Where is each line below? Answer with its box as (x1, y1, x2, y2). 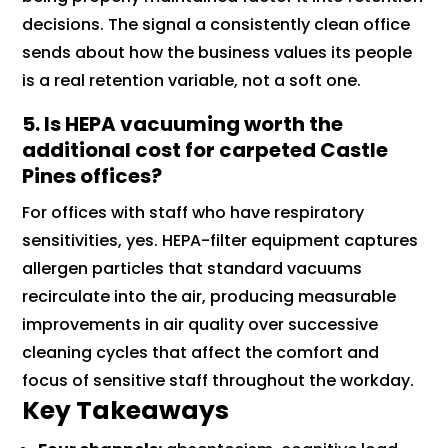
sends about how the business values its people (22, 41, 413, 65)
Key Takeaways (22, 393, 230, 429)
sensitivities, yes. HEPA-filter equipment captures (22, 229, 419, 253)
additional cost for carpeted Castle (22, 136, 389, 165)
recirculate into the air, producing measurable (22, 285, 397, 309)
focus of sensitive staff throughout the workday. (22, 369, 415, 393)
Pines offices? (22, 162, 163, 191)
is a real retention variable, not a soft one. (22, 69, 362, 93)
